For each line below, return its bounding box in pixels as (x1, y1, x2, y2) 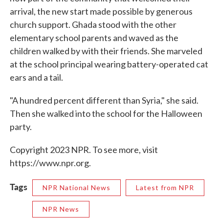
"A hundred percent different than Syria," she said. (10, 95, 198, 106)
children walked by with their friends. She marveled (10, 45, 202, 56)
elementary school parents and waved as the (10, 32, 178, 43)
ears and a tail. (10, 72, 63, 83)
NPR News (43, 205, 79, 213)
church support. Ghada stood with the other (10, 19, 176, 30)
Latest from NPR (136, 183, 194, 192)
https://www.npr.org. (10, 157, 91, 168)
